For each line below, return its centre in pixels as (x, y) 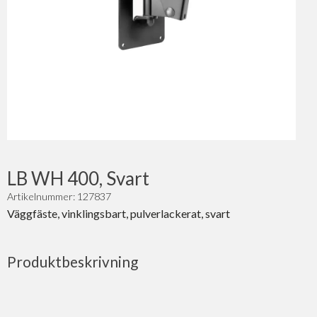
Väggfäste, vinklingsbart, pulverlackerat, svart (119, 214)
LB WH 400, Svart (78, 179)
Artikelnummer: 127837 (59, 197)
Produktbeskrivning (73, 262)
